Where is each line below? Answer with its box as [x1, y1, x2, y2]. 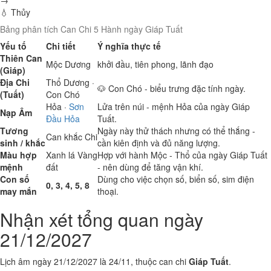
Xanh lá [46, 149, 75, 161]
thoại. [97, 185, 119, 197]
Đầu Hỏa [46, 113, 80, 125]
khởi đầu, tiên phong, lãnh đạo [97, 58, 214, 70]
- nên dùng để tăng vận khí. [97, 161, 203, 173]
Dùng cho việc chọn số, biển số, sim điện [97, 173, 254, 185]
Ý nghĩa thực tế [97, 40, 161, 52]
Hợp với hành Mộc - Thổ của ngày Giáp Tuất [97, 149, 267, 161]
